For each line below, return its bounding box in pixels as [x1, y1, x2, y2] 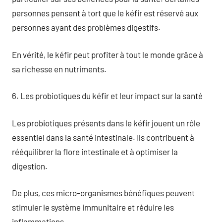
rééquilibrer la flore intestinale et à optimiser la [12, 146, 178, 157]
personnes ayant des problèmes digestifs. [12, 22, 161, 32]
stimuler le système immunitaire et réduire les [12, 202, 174, 212]
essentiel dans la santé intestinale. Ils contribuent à [12, 132, 194, 142]
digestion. [12, 161, 48, 171]
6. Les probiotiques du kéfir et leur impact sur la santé [12, 91, 203, 101]
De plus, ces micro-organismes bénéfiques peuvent [12, 188, 195, 198]
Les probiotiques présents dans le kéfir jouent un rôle [12, 117, 200, 128]
